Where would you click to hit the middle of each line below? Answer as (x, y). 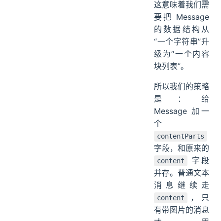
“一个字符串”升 (182, 42)
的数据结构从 (182, 29)
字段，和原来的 (182, 148)
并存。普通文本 (182, 173)
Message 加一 (182, 111)
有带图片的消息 (182, 210)
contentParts (181, 136)
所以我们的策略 (182, 87)
